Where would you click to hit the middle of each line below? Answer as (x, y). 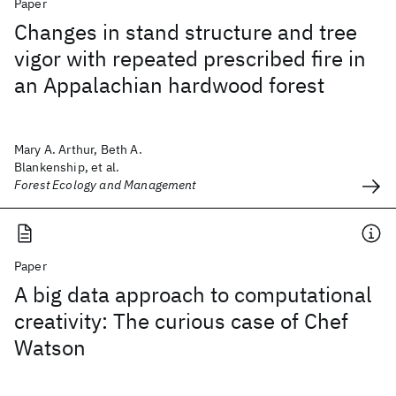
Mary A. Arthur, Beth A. (78, 149)
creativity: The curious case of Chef (181, 321)
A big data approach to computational (193, 294)
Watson (50, 347)
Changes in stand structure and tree (186, 32)
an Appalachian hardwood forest (169, 85)
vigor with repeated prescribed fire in (190, 58)
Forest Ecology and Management (105, 185)
